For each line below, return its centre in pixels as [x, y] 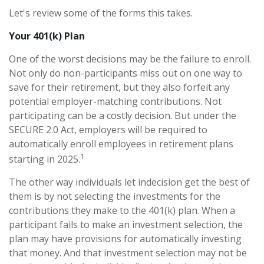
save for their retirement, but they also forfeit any [119, 87]
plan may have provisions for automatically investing [125, 239]
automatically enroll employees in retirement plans [121, 144]
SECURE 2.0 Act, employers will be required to [108, 130]
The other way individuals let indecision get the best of [129, 182]
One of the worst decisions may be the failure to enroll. [130, 59]
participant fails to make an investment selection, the [126, 225]
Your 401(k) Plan [47, 36]
